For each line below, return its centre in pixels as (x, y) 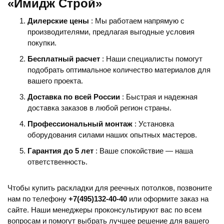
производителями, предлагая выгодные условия (111, 32)
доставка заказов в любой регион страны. (99, 108)
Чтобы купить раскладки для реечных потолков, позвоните (110, 188)
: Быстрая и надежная (160, 97)
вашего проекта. (55, 81)
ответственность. (57, 162)
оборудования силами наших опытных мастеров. (112, 135)
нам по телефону (38, 199)
